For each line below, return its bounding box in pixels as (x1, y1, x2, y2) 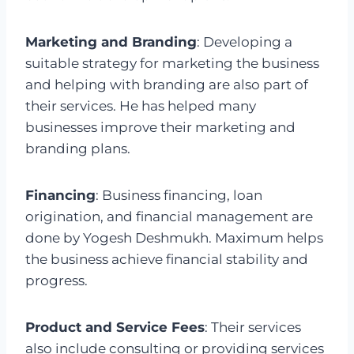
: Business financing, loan (96, 187, 262, 204)
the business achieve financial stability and (25, 251, 308, 268)
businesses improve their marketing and (25, 119, 296, 136)
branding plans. (25, 141, 130, 157)
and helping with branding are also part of (25, 77, 308, 93)
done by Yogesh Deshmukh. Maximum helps (25, 230, 323, 247)
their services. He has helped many (25, 98, 256, 115)
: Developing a (197, 34, 292, 51)
